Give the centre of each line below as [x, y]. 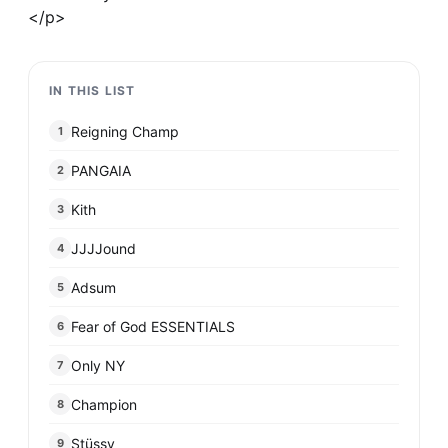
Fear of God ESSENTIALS [153, 326]
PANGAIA [101, 170]
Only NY [98, 365]
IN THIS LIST [92, 90]
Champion [104, 404]
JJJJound [103, 248]
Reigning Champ [125, 131]
